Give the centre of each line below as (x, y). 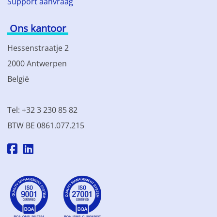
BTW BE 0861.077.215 (46, 126)
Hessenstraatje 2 (38, 48)
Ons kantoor (38, 29)
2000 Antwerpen (37, 64)
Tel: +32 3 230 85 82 (42, 110)
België (18, 79)
